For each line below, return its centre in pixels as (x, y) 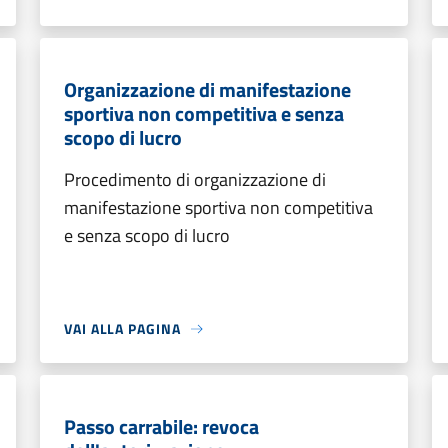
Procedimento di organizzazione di (195, 179)
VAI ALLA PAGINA (122, 328)
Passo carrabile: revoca (161, 426)
